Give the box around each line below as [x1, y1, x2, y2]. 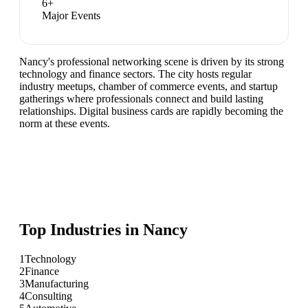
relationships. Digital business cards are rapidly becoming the [19, 105, 283, 118]
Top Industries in [19, 221, 143, 239]
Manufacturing [25, 277, 89, 289]
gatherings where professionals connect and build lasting [19, 93, 263, 105]
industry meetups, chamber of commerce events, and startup [19, 80, 278, 93]
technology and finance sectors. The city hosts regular [19, 68, 252, 80]
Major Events [42, 10, 100, 22]
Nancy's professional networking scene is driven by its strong [19, 56, 284, 68]
